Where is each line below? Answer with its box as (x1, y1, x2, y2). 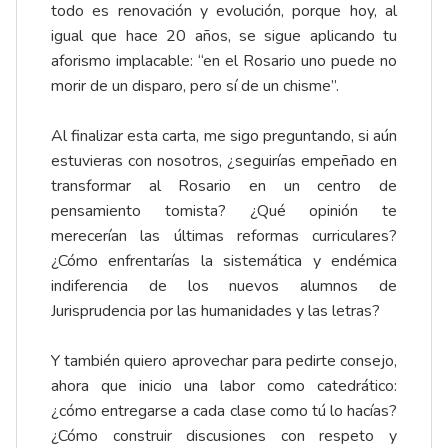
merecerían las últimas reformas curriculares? (51, 225, 397, 248)
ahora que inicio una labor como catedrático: (51, 375, 397, 398)
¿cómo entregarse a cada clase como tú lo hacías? (51, 400, 397, 423)
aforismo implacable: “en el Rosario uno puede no (51, 50, 397, 73)
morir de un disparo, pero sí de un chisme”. (51, 75, 339, 98)
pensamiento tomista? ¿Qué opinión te (51, 200, 397, 223)
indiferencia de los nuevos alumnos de (51, 275, 397, 298)
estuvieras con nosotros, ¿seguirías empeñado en (51, 150, 397, 173)
